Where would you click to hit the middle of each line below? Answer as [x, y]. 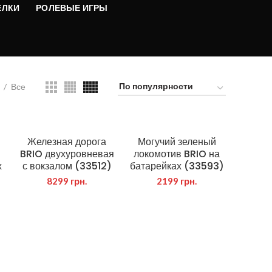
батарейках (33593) [177, 166]
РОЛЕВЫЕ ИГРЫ [72, 8]
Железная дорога [67, 142]
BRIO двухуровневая [67, 154]
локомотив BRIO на [177, 154]
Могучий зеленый [177, 142]
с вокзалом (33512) [67, 166]
